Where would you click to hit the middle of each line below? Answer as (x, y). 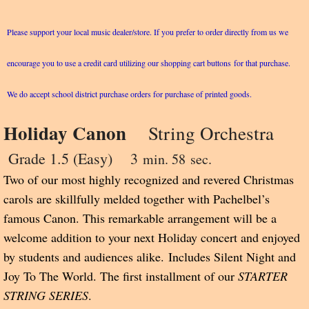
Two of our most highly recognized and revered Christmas (149, 180)
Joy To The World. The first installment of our (121, 276)
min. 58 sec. (175, 159)
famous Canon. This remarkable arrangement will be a (140, 218)
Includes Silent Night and (232, 257)
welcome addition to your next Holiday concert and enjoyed (152, 238)
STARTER (263, 276)
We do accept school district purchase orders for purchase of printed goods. (129, 94)
